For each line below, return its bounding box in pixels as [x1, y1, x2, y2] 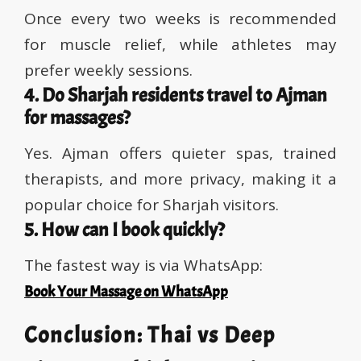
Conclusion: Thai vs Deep [24, 321, 276, 351]
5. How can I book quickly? [24, 218, 225, 243]
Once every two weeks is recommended [24, 8, 337, 30]
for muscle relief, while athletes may [24, 34, 337, 56]
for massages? [24, 106, 131, 131]
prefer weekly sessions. [24, 60, 193, 81]
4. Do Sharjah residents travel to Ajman [24, 83, 327, 108]
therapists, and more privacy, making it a [24, 168, 337, 190]
